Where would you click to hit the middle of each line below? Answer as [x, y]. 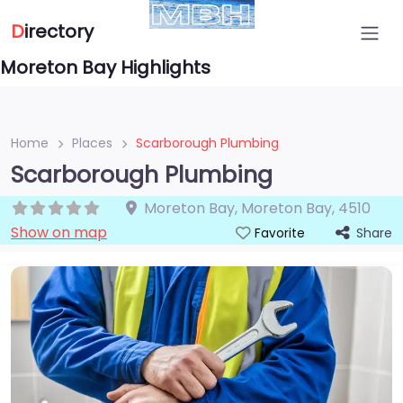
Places [92, 143]
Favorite [279, 233]
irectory [59, 31]
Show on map [59, 233]
